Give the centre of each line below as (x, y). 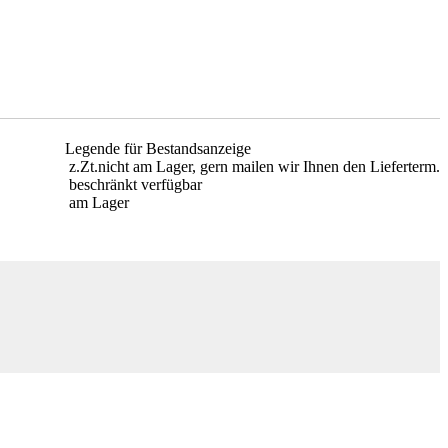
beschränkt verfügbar (133, 185)
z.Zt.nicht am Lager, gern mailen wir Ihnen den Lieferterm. (252, 167)
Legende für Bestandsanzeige (158, 149)
